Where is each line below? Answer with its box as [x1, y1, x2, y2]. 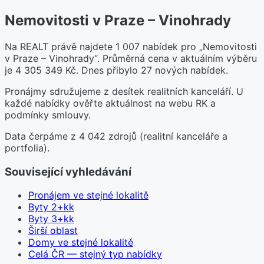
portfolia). [5, 141, 49, 154]
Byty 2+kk [28, 201, 74, 213]
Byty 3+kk [28, 213, 74, 225]
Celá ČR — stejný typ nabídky [28, 248, 162, 260]
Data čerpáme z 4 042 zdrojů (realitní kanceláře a [5, 130, 227, 142]
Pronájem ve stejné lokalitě [28, 189, 148, 202]
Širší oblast [28, 225, 78, 237]
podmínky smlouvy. [5, 108, 91, 121]
